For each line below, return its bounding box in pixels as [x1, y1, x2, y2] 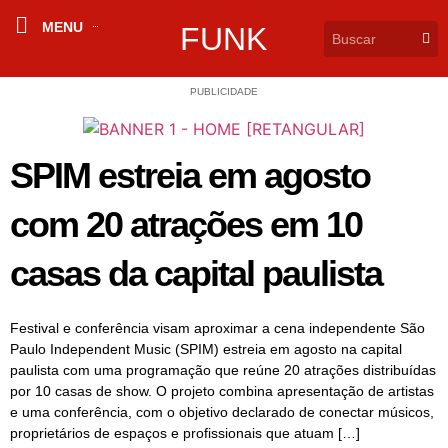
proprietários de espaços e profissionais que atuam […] [10, 425, 360, 441]
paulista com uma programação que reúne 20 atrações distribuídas [10, 362, 436, 378]
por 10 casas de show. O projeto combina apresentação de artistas [10, 383, 434, 399]
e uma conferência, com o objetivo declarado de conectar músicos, [10, 404, 434, 420]
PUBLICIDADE [190, 86, 258, 97]
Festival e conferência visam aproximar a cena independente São [10, 320, 425, 336]
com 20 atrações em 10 [10, 204, 362, 245]
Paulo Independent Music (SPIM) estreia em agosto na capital [10, 341, 402, 357]
